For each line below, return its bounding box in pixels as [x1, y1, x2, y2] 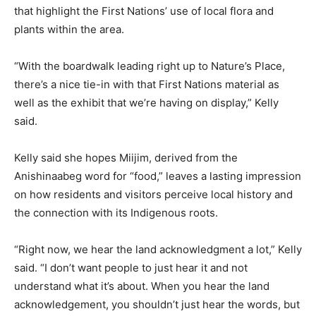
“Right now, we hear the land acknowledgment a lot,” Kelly [14, 242, 302, 256]
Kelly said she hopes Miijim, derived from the [14, 150, 238, 164]
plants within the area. [14, 22, 124, 36]
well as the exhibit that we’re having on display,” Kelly [14, 95, 279, 109]
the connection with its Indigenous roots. [14, 205, 218, 219]
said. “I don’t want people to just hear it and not [14, 260, 248, 274]
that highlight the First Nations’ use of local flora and [14, 4, 274, 18]
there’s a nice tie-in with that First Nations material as [14, 77, 279, 91]
